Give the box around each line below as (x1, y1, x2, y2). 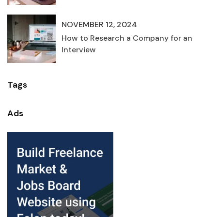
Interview (62, 45, 96, 55)
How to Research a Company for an (62, 33, 192, 44)
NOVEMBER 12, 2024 (62, 19, 137, 30)
